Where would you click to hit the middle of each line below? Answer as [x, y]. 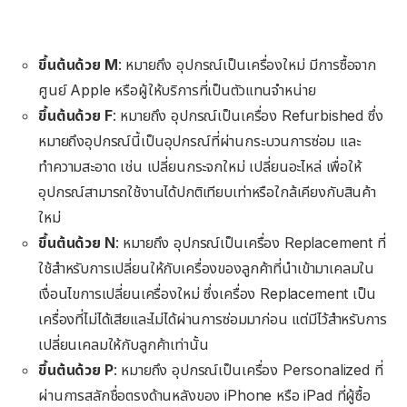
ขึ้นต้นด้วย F [75, 115]
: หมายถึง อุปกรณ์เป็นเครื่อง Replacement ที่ [250, 242]
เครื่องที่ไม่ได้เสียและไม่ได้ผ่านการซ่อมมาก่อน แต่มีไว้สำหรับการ [213, 318]
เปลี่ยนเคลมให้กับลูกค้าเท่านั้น [124, 344]
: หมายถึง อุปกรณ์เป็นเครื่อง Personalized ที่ [248, 369]
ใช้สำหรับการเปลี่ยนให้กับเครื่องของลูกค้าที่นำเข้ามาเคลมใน [207, 268]
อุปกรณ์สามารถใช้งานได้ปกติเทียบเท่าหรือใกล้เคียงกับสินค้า [207, 191]
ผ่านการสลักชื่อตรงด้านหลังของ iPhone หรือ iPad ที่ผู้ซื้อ [204, 395]
